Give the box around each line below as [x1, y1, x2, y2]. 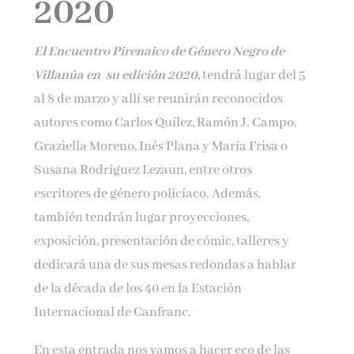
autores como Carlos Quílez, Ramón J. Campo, [34, 115, 297, 131]
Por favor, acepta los [70, 123, 179, 138]
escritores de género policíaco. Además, [34, 186, 262, 202]
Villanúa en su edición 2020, [34, 67, 201, 84]
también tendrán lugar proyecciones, [34, 209, 250, 226]
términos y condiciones [179, 123, 300, 138]
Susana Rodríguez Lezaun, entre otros [34, 162, 253, 179]
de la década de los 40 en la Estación [34, 281, 243, 297]
